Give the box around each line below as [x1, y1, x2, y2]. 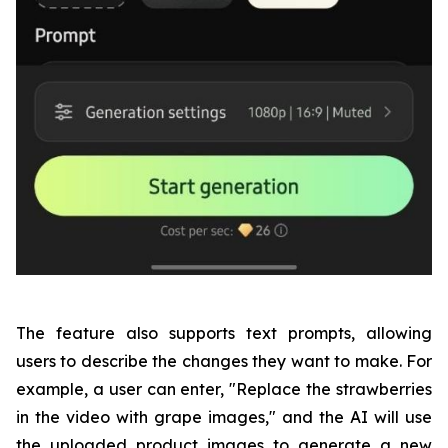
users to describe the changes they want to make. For [16, 351, 432, 372]
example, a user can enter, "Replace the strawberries [16, 379, 432, 400]
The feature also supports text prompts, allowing [16, 323, 432, 344]
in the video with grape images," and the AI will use [16, 407, 432, 428]
